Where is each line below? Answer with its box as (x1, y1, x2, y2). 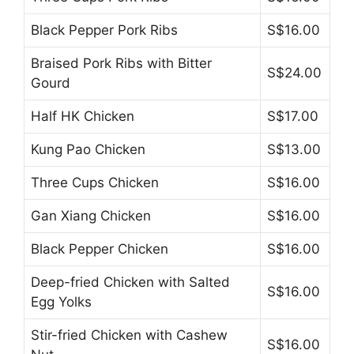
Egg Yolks (31, 293, 92, 310)
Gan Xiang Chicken (31, 207, 151, 224)
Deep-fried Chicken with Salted (31, 273, 230, 290)
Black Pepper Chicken (31, 240, 168, 257)
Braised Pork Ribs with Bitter (31, 55, 212, 71)
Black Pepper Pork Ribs (31, 21, 178, 38)
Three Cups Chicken (31, 174, 159, 190)
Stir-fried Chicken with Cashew (31, 326, 228, 343)
